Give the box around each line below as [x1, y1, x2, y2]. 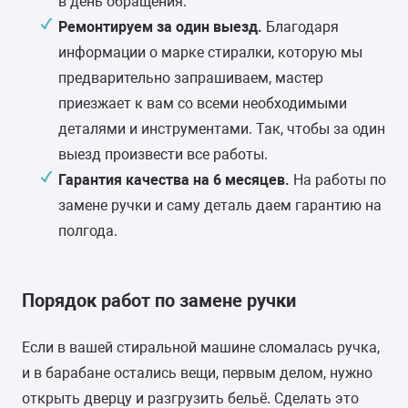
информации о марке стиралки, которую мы [58, 44, 362, 61]
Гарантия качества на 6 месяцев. [58, 171, 290, 189]
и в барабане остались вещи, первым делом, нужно [22, 364, 372, 382]
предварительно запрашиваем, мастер [58, 69, 323, 87]
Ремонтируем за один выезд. [58, 18, 266, 36]
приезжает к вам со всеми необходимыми [58, 95, 347, 112]
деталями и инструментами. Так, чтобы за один [58, 120, 385, 138]
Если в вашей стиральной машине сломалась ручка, [22, 339, 380, 356]
